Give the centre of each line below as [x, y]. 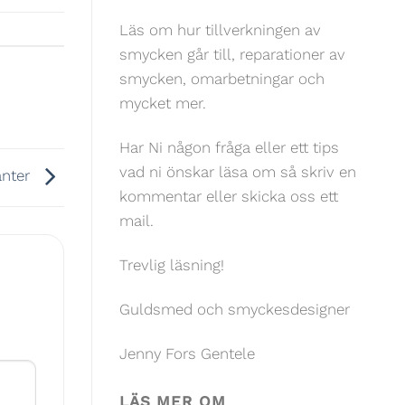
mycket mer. [163, 104]
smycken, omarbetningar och [222, 79]
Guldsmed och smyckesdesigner [235, 310]
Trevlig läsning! [172, 265]
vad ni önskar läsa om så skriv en [238, 172]
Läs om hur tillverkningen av [220, 30]
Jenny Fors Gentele [187, 354]
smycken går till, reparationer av [232, 55]
